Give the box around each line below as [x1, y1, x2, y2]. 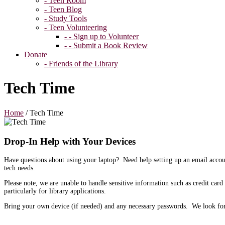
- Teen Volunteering [44, 23, 107, 32]
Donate [24, 50, 47, 59]
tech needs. [4, 164, 35, 172]
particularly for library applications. [4, 187, 106, 195]
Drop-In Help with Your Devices [4, 136, 136, 147]
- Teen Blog [44, 5, 82, 14]
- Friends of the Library [44, 59, 118, 68]
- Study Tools [44, 14, 87, 23]
